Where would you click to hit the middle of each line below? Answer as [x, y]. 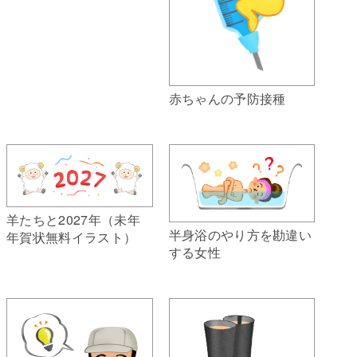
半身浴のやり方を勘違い [240, 235]
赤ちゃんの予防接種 [227, 99]
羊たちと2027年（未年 [73, 220]
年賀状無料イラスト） [72, 237]
